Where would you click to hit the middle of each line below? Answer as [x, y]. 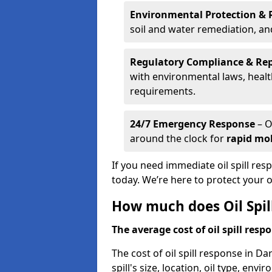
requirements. [163, 91]
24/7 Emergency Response [192, 124]
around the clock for [178, 138]
